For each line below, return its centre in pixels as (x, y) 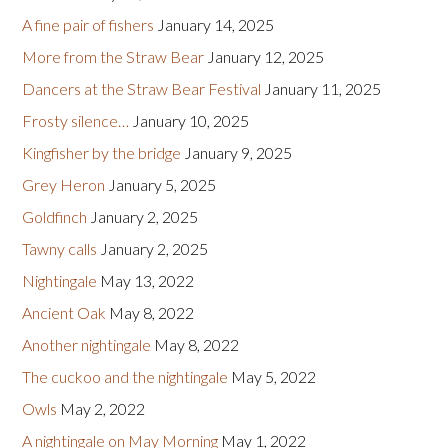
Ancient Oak (64, 313)
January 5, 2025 (162, 185)
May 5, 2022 (274, 377)
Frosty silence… (76, 121)
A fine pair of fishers (88, 25)
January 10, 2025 (191, 121)
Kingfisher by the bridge (102, 153)
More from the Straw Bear (113, 57)
